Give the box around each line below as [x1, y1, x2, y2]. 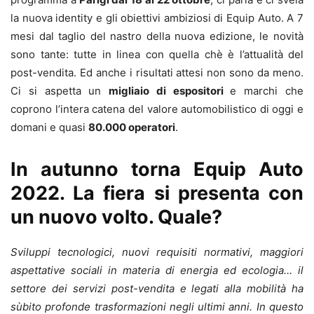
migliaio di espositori [109, 84, 231, 98]
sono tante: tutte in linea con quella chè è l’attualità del [11, 48, 303, 62]
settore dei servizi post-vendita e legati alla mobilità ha [11, 282, 303, 296]
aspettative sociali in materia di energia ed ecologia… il [11, 264, 303, 278]
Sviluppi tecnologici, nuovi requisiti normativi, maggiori [11, 245, 303, 259]
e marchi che [230, 84, 304, 98]
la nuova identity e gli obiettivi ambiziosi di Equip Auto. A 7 [11, 11, 303, 25]
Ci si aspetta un [11, 84, 109, 98]
